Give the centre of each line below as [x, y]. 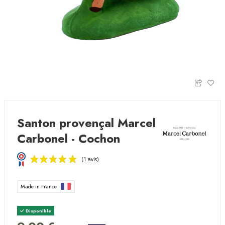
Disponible [38, 210]
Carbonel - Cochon [69, 139]
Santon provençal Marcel [87, 123]
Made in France [40, 186]
